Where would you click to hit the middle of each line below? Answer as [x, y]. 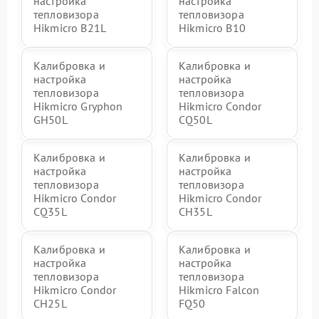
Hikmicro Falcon [219, 289]
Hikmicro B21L [70, 27]
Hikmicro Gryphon [78, 106]
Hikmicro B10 [212, 27]
